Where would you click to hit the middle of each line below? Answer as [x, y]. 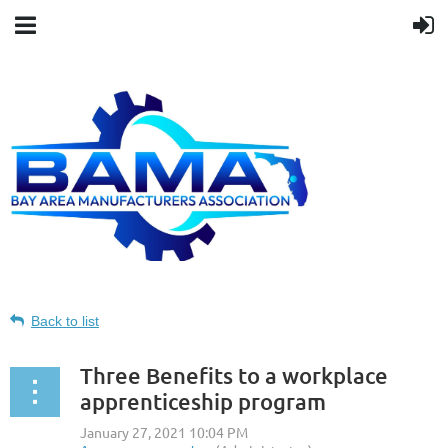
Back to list [65, 321]
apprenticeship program [203, 402]
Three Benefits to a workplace [234, 376]
